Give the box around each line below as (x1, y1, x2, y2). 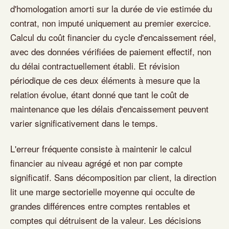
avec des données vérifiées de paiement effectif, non (10, 45, 211, 58)
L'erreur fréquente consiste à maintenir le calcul (10, 142, 192, 155)
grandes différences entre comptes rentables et (10, 199, 190, 212)
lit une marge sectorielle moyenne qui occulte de (10, 185, 195, 198)
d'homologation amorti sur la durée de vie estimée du (10, 2, 212, 15)
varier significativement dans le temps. (10, 117, 158, 129)
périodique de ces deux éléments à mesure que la (10, 74, 200, 86)
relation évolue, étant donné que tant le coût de (10, 88, 189, 101)
